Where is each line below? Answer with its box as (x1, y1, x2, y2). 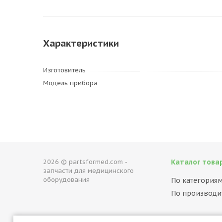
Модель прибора (43, 79, 98, 87)
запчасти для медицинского (43, 166, 134, 175)
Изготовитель (43, 66, 86, 74)
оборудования (43, 175, 90, 184)
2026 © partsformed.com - (43, 158, 127, 166)
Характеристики (43, 37, 119, 49)
